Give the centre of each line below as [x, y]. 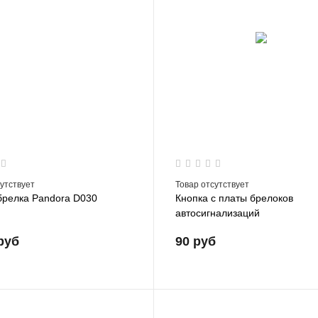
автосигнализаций [218, 213]
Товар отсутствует [213, 184]
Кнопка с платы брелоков [235, 198]
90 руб [196, 241]
